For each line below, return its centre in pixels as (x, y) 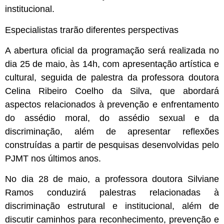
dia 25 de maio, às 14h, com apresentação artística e (112, 64)
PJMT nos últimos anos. (53, 159)
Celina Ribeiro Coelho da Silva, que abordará (112, 91)
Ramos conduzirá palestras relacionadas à (112, 193)
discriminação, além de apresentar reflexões (112, 132)
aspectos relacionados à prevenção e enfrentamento (112, 105)
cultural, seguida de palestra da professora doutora (112, 78)
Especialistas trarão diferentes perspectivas (92, 30)
